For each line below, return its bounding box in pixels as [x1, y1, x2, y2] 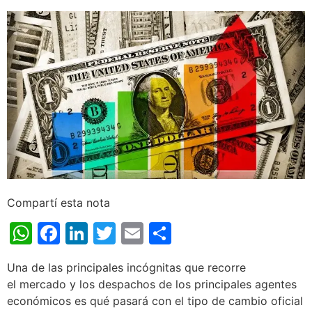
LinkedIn [88, 219, 176, 247]
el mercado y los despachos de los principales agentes [7, 276, 297, 291]
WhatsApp [32, 219, 142, 247]
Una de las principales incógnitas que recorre [7, 260, 246, 274]
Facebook [60, 219, 164, 247]
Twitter [116, 219, 191, 247]
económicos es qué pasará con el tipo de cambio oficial [7, 293, 303, 308]
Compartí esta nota [7, 195, 110, 210]
